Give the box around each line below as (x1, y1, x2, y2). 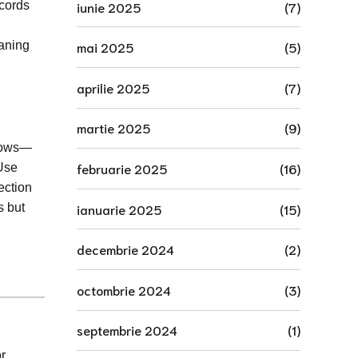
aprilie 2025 (77, 78, 149, 96)
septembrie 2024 (77, 321, 177, 339)
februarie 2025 (77, 160, 167, 177)
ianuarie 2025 (77, 200, 161, 217)
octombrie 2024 (77, 280, 171, 298)
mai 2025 (77, 38, 133, 56)
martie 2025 (77, 119, 150, 137)
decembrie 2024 (77, 241, 174, 258)
